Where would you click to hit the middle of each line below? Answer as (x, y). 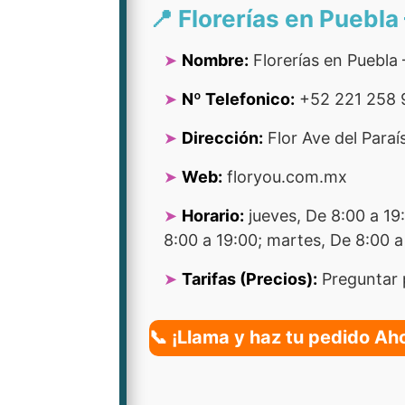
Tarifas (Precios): (250, 279)
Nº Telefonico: (238, 99)
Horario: (213, 216)
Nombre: (215, 60)
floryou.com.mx (285, 177)
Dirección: (222, 138)
